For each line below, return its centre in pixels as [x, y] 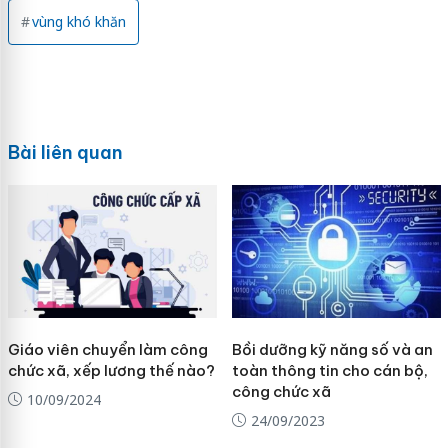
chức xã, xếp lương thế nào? [111, 370]
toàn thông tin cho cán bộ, [329, 370]
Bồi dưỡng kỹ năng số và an [332, 349]
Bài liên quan [65, 153]
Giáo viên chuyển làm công [107, 349]
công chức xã [282, 391]
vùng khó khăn [78, 22]
